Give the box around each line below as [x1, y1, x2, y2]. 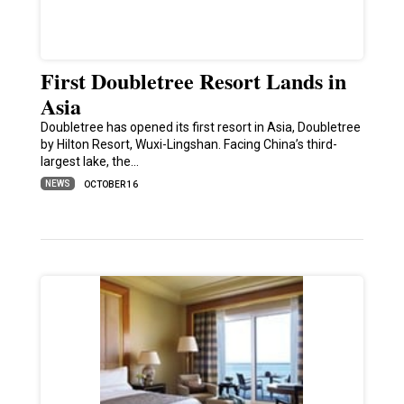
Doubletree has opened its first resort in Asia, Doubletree [40, 120, 361, 135]
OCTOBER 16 [83, 179, 138, 190]
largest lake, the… [40, 154, 139, 170]
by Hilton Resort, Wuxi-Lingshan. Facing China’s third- [40, 137, 337, 152]
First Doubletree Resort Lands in [40, 65, 346, 97]
